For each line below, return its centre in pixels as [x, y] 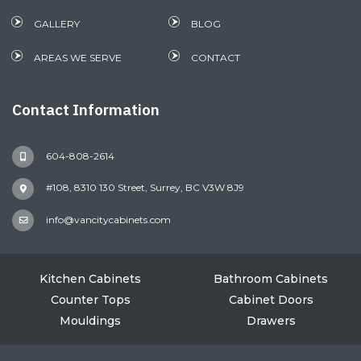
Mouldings [90, 321]
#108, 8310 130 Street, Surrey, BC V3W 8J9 [144, 188]
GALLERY [57, 24]
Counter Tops [90, 300]
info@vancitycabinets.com [107, 219]
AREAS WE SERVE [78, 58]
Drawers [271, 321]
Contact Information [86, 110]
